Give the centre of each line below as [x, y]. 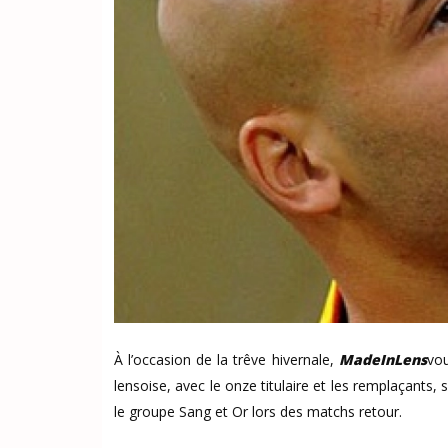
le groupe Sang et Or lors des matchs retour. [258, 411]
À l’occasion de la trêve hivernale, [226, 359]
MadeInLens [382, 359]
